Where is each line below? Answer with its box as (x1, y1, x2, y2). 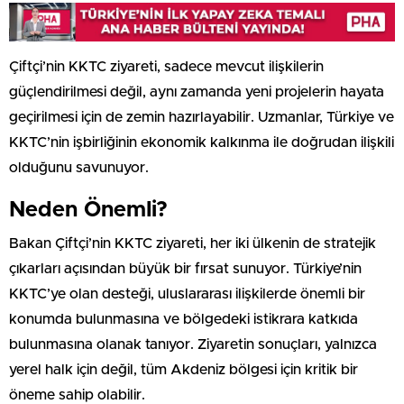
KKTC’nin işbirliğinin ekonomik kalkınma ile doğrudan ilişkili (9, 134, 394, 150)
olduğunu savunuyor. (9, 160, 149, 175)
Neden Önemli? (9, 198, 168, 221)
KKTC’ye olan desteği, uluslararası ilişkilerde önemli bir (9, 286, 365, 301)
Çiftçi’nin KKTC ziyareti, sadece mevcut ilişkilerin (9, 59, 324, 74)
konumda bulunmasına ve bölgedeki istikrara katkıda (9, 311, 358, 326)
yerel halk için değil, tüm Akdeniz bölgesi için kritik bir (9, 362, 358, 377)
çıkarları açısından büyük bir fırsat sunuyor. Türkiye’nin (9, 261, 362, 276)
